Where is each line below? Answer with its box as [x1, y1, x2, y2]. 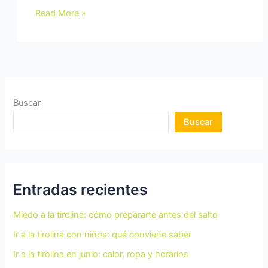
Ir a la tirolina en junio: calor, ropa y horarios [13, 248, 189, 260]
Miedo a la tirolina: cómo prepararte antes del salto [13, 209, 218, 220]
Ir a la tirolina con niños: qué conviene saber [13, 229, 192, 240]
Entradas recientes [13, 180, 148, 199]
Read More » [35, 7, 87, 19]
